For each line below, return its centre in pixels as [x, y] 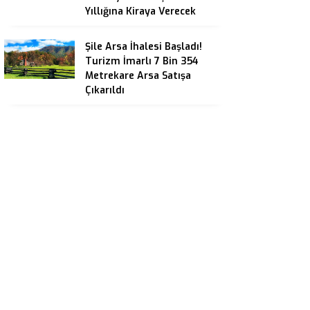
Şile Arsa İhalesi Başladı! [144, 46]
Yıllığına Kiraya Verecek [140, 11]
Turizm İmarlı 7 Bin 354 [142, 61]
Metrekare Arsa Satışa [138, 75]
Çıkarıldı [105, 90]
